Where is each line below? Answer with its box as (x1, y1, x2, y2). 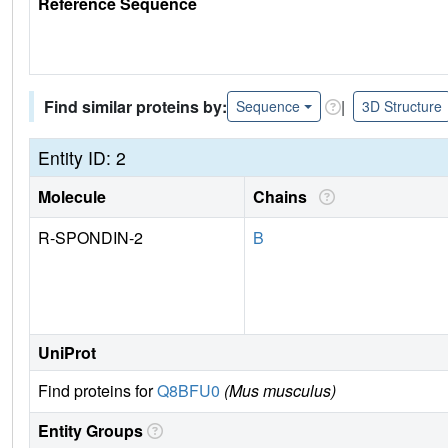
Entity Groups (38, 419, 143, 443)
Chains (253, 185, 315, 209)
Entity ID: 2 (38, 145, 126, 171)
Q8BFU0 (157, 379, 220, 403)
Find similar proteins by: (44, 94, 227, 118)
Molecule (38, 185, 106, 209)
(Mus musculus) (224, 379, 336, 403)
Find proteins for (38, 379, 157, 403)
